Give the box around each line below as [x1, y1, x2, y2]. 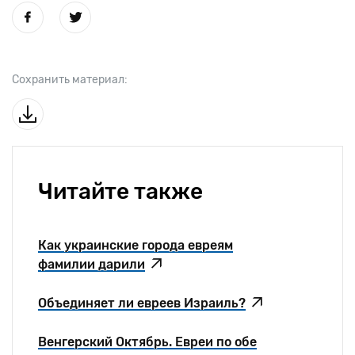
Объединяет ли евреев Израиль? [38, 295, 246, 311]
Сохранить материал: [12, 72, 128, 86]
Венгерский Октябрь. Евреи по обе [38, 334, 257, 349]
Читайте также [38, 177, 203, 204]
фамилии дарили [38, 256, 145, 272]
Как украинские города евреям [38, 237, 233, 253]
